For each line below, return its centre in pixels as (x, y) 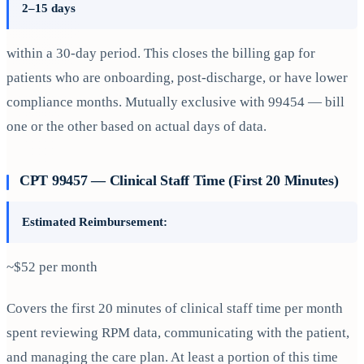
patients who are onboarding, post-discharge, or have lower (177, 78)
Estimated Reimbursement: (95, 221)
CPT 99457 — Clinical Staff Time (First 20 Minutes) (179, 180)
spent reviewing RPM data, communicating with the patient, (178, 333)
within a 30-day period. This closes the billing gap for (161, 54)
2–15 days (49, 9)
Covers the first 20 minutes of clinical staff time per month (175, 309)
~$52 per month (52, 266)
